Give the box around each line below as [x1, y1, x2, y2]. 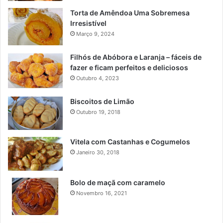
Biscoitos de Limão [70, 97, 134, 106]
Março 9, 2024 [76, 30, 114, 37]
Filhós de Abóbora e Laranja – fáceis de [70, 52, 202, 61]
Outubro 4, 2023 [76, 74, 119, 82]
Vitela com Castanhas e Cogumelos [70, 137, 190, 146]
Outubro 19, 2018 [76, 108, 120, 115]
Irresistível [70, 18, 107, 27]
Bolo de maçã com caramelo [70, 178, 165, 187]
